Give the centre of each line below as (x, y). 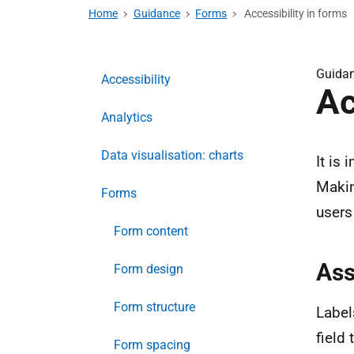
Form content (151, 231)
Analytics (127, 117)
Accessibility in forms (294, 13)
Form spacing (152, 345)
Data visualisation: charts (172, 155)
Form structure (154, 307)
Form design (149, 269)
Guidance (156, 13)
